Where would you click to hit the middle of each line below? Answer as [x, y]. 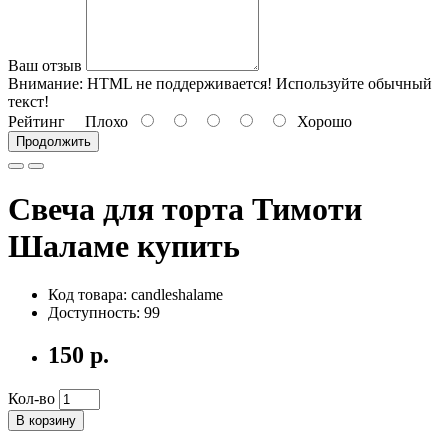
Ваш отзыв [45, 65]
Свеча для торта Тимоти [185, 209]
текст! [28, 101]
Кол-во [31, 399]
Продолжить [53, 141]
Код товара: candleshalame [135, 295]
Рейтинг [36, 121]
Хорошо [320, 121]
